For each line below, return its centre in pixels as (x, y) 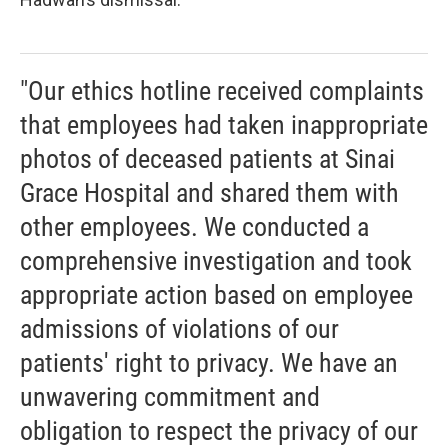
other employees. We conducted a (194, 226)
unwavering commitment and (170, 396)
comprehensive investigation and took (216, 260)
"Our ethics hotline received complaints (222, 90)
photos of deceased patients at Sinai (207, 158)
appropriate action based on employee (216, 294)
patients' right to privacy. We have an (209, 362)
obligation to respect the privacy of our (219, 430)
